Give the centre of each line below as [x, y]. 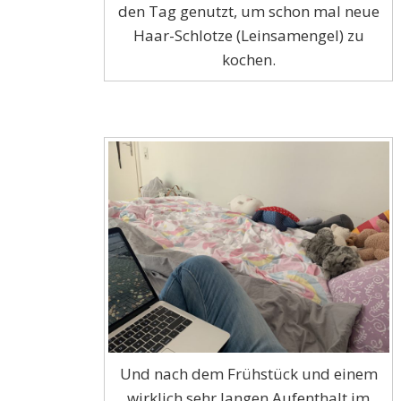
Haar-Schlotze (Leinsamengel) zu [248, 36]
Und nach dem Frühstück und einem [248, 373]
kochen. [248, 60]
